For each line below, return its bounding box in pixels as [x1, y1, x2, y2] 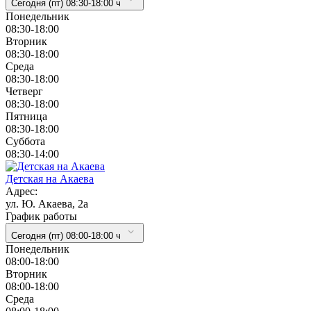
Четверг [6, 85, 43, 97]
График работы [6, 210, 77, 222]
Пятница [6, 110, 47, 122]
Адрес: [6, 185, 37, 197]
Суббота [6, 135, 45, 147]
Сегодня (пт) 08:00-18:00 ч [11, 230, 121, 241]
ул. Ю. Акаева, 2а [6, 197, 88, 210]
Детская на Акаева [6, 172, 94, 185]
